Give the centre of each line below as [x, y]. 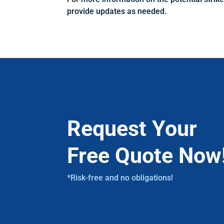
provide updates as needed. [117, 11]
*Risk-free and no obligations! [120, 177]
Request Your [132, 128]
